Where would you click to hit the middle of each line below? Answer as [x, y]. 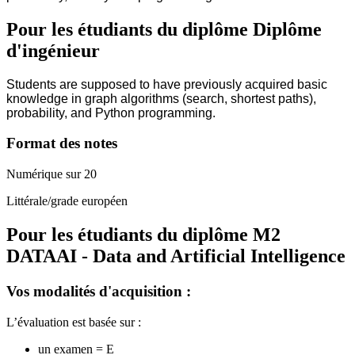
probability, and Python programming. [111, 113]
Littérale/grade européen [67, 201]
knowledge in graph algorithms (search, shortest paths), [161, 98]
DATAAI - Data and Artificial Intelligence [176, 256]
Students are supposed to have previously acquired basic [167, 84]
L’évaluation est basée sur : [74, 322]
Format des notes [62, 143]
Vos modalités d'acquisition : [99, 291]
